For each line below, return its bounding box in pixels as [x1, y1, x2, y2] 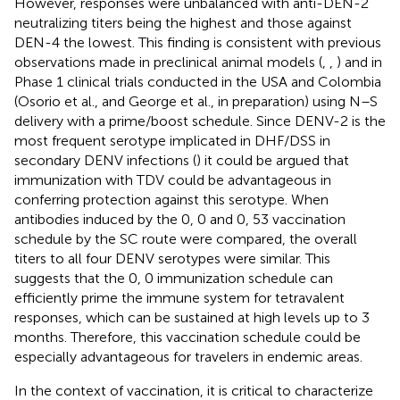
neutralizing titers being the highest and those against [14, 14, 352, 32]
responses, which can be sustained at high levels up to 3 [14, 309, 370, 327]
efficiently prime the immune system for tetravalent [14, 289, 345, 307]
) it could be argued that [196, 152, 349, 170]
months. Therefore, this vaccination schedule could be [14, 329, 361, 346]
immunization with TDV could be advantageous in [14, 171, 331, 189]
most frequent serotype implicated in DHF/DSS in [14, 132, 330, 150]
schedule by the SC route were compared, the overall [14, 230, 357, 248]
